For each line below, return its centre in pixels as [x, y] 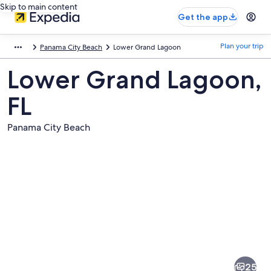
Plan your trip [242, 46]
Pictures [34, 221]
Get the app [203, 17]
